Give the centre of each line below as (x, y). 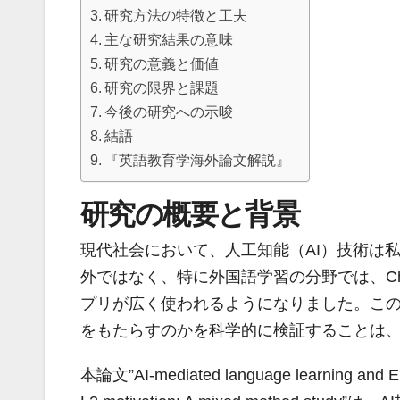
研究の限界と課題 (162, 87)
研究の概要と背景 (190, 214)
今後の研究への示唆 (169, 112)
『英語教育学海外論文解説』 (198, 160)
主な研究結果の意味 (169, 39)
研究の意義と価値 (162, 63)
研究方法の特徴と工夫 (176, 15)
